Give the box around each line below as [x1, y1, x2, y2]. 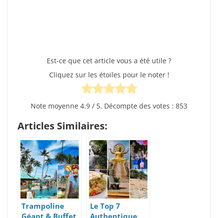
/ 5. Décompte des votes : [90, 101, 176, 110]
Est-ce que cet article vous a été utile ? [47, 55, 171, 65]
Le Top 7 [90, 200, 120, 211]
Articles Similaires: [18, 119, 108, 132]
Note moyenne [31, 101, 80, 110]
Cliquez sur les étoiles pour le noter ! [49, 70, 169, 79]
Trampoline [21, 200, 64, 211]
